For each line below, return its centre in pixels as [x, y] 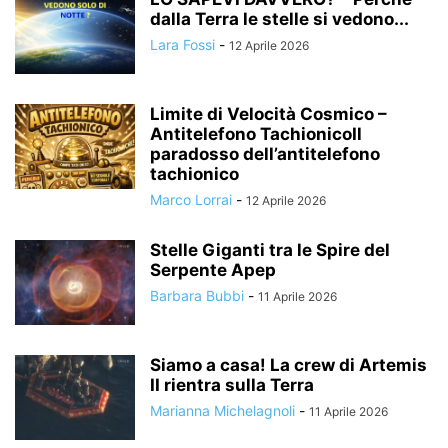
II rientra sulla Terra [232, 385]
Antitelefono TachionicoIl [256, 134]
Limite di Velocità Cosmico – [268, 114]
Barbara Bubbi [197, 295]
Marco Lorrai [191, 199]
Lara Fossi [182, 44]
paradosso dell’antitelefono [265, 154]
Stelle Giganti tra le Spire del [270, 250]
